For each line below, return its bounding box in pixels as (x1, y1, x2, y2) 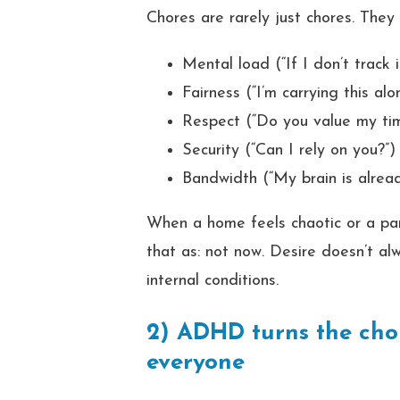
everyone (146, 351, 246, 375)
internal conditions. (146, 272, 279, 289)
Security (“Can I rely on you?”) (182, 142, 396, 159)
